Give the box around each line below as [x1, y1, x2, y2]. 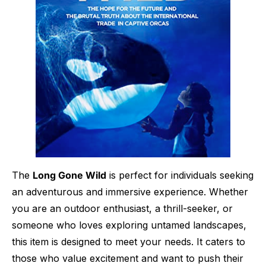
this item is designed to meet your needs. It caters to [12, 235, 245, 248]
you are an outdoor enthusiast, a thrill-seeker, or [12, 202, 233, 214]
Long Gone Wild [33, 169, 106, 181]
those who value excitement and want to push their [12, 252, 243, 264]
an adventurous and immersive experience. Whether [12, 185, 248, 198]
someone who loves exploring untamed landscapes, [12, 218, 246, 231]
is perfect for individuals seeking [106, 169, 254, 181]
